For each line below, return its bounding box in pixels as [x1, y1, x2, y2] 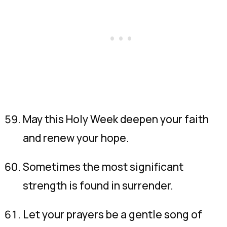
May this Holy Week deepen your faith [23, 112, 209, 126]
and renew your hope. [23, 131, 129, 145]
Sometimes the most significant [23, 160, 183, 174]
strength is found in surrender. [23, 178, 173, 193]
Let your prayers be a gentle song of [23, 207, 202, 221]
